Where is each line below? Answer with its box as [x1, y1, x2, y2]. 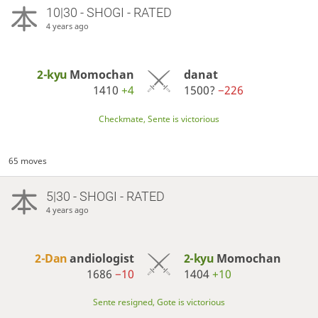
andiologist [70, 250, 135, 266]
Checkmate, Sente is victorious [99, 112, 219, 125]
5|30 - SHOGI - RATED [45, 188, 165, 204]
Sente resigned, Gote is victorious [93, 295, 225, 308]
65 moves [9, 155, 48, 168]
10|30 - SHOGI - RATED [45, 5, 172, 21]
